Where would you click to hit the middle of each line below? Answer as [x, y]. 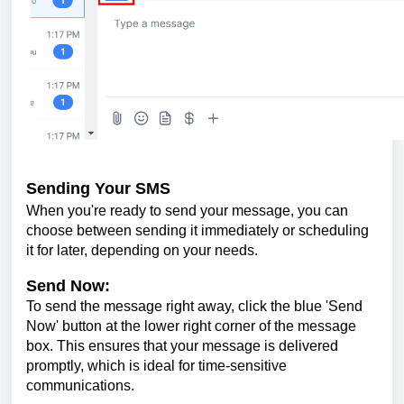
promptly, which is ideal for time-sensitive [156, 366]
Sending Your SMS [98, 188]
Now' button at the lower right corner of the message [191, 326]
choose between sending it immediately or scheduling [197, 231]
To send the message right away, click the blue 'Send [194, 307]
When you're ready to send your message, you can [187, 211]
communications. [80, 386]
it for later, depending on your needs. [142, 251]
